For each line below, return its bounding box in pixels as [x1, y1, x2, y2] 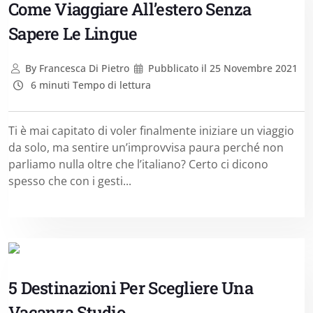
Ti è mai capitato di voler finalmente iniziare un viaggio [8, 123, 294, 138]
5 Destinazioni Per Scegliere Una [8, 277, 253, 299]
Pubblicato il [148, 61, 208, 75]
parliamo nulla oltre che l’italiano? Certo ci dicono [8, 156, 268, 172]
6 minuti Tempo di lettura [27, 78, 151, 92]
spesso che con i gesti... [8, 173, 131, 189]
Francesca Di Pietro [36, 61, 129, 75]
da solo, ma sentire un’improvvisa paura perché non [8, 140, 284, 155]
